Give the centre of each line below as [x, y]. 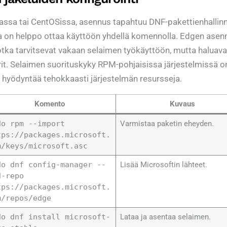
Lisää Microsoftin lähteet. [163, 164]
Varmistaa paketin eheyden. [167, 123]
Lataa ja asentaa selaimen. [165, 217]
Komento [49, 104]
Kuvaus [182, 104]
